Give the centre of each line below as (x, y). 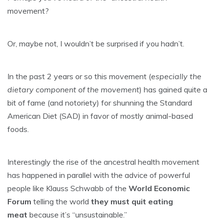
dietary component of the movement (73, 89)
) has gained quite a (173, 89)
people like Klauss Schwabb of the (68, 188)
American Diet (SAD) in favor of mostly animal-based (100, 116)
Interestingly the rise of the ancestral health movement (103, 162)
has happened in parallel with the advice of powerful (99, 175)
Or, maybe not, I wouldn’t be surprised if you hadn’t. (96, 44)
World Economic (159, 188)
